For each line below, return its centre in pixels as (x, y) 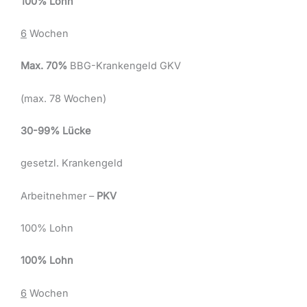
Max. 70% (44, 66)
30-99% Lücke (56, 131)
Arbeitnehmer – (59, 196)
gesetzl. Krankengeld (72, 163)
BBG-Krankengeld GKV (124, 66)
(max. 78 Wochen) (63, 98)
